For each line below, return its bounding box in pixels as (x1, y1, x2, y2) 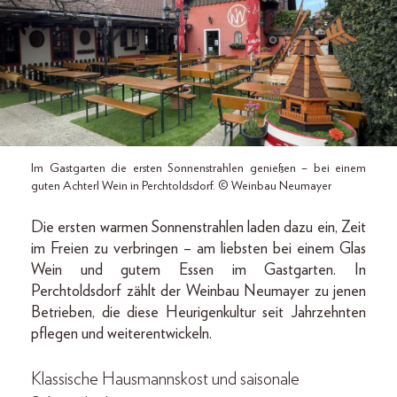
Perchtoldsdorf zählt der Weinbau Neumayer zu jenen (31, 283, 366, 300)
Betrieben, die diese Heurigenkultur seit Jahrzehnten (31, 304, 366, 321)
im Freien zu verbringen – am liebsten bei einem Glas (31, 240, 366, 257)
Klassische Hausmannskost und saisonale (31, 370, 300, 388)
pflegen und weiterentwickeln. (31, 325, 212, 342)
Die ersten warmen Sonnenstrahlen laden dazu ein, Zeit (31, 219, 366, 236)
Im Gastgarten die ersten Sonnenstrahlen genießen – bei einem (31, 161, 366, 175)
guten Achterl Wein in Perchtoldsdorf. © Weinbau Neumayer (31, 179, 331, 192)
